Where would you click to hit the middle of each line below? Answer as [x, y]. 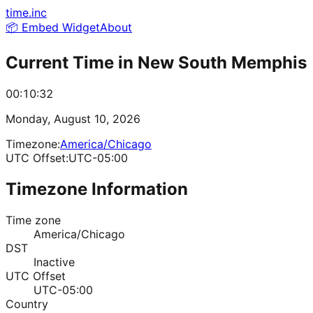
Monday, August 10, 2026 [73, 118]
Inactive [54, 262]
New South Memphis [222, 62]
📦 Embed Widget [53, 27]
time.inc [26, 13]
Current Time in [72, 62]
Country [27, 304]
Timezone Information [97, 189]
